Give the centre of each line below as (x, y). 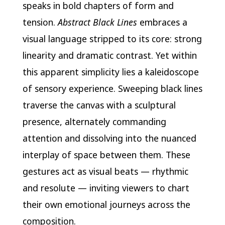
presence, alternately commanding (94, 122)
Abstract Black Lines (97, 22)
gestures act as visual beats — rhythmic (105, 172)
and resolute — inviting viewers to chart (106, 188)
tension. (40, 22)
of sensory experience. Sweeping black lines (112, 89)
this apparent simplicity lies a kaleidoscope (110, 72)
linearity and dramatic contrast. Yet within (109, 55)
